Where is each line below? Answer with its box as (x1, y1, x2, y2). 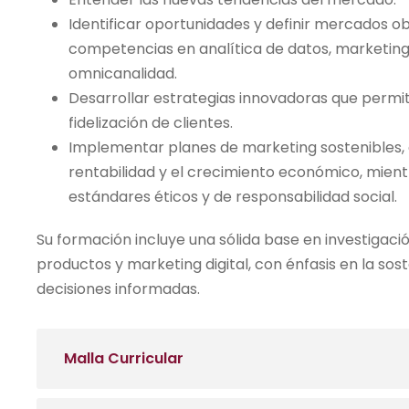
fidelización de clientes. (68, 112, 233, 133)
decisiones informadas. (37, 278, 200, 299)
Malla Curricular (64, 348, 184, 369)
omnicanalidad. (68, 63, 177, 84)
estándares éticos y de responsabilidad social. (68, 186, 397, 207)
